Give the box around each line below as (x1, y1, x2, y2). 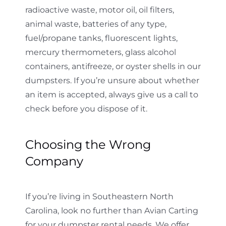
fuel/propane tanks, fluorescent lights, (25, 33, 178, 43)
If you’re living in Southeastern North (25, 191, 174, 201)
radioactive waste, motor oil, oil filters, (25, 5, 174, 15)
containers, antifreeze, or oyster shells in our (25, 61, 201, 71)
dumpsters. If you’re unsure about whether (25, 75, 199, 85)
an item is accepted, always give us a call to (25, 89, 198, 99)
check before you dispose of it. (25, 103, 147, 114)
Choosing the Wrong (25, 137, 151, 152)
